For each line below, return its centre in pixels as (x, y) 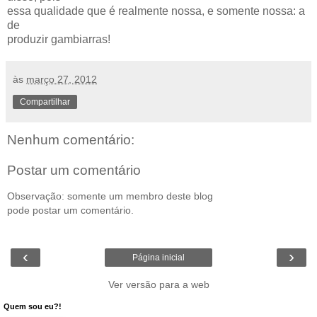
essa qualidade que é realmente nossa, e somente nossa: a (156, 11)
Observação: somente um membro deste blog (110, 196)
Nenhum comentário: (71, 139)
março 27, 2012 (62, 79)
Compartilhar (45, 102)
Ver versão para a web (158, 285)
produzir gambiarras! (59, 39)
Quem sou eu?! (33, 307)
